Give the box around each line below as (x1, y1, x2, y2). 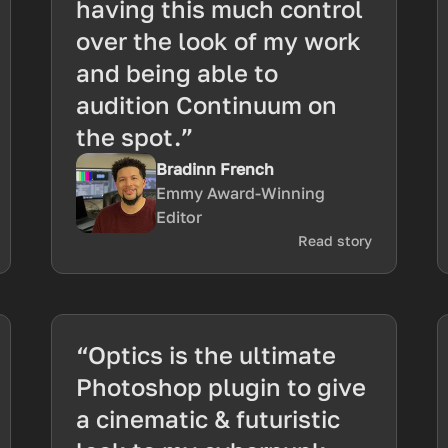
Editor (155, 207, 202, 227)
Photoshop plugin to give (75, 372, 366, 401)
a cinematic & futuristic (75, 404, 340, 433)
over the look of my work (75, 26, 361, 55)
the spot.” (75, 122, 193, 151)
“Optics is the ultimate (75, 340, 336, 369)
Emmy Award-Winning (155, 183, 325, 203)
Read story (298, 232, 373, 249)
